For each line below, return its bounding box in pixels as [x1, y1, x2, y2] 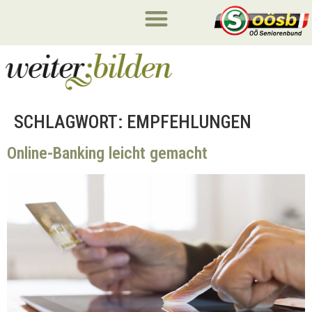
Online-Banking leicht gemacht [7, 143, 208, 163]
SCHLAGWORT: [14, 111, 127, 132]
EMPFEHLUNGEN [127, 111, 251, 132]
